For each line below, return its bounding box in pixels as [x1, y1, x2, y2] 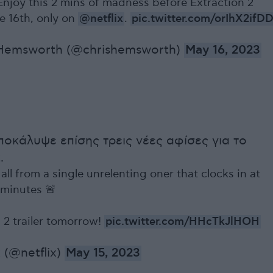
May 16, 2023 [185, 43, 260, 58]
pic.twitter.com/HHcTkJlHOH [105, 215, 260, 229]
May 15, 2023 [66, 246, 140, 261]
